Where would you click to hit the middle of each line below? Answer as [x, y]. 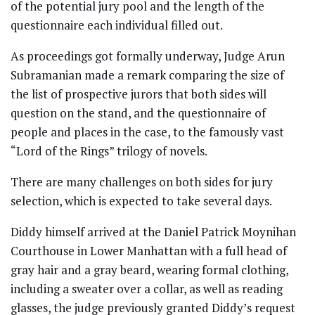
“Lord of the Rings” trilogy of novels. [109, 151]
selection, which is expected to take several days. [141, 201]
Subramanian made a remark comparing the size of [147, 75]
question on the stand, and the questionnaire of [138, 113]
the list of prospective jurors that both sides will [139, 94]
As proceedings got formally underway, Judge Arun [148, 56]
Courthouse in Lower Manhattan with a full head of [149, 251]
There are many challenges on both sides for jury [142, 182]
